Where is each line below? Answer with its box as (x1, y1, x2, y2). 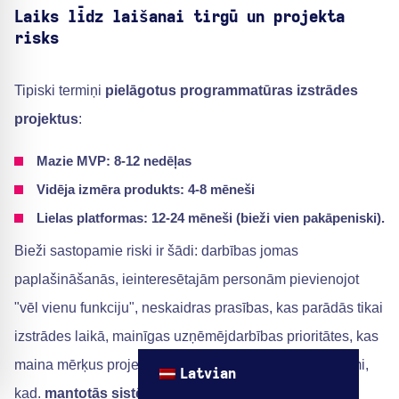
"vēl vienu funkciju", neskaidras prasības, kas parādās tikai (14, 300, 383, 315)
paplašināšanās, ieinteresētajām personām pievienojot (14, 272, 359, 287)
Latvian (180, 367, 237, 381)
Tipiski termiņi (14, 83, 105, 98)
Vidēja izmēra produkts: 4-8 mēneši (37, 182, 255, 197)
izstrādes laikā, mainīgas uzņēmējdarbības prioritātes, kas (14, 329, 379, 344)
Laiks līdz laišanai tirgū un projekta (14, 10, 345, 26)
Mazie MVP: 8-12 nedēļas (37, 153, 191, 168)
